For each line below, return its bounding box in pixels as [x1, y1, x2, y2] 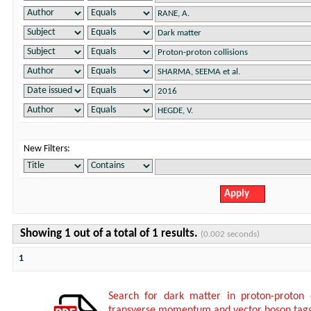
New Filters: [24, 144, 70, 153]
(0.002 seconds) [201, 230, 260, 239]
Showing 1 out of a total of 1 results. [20, 228, 201, 239]
